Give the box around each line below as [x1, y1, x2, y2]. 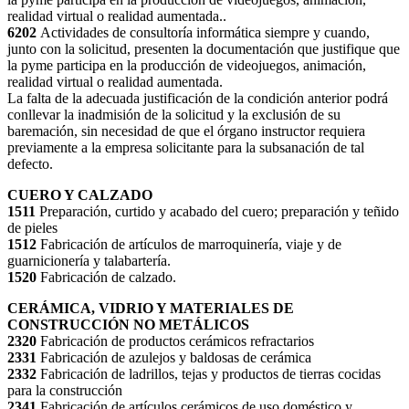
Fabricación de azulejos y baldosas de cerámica [40, 350, 311, 366]
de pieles [7, 220, 58, 236]
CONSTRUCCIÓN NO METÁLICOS [7, 317, 249, 333]
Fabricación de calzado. [40, 269, 176, 286]
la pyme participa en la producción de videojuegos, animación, [7, 58, 366, 74]
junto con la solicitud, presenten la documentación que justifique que [7, 41, 400, 58]
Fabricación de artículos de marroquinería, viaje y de [40, 236, 341, 253]
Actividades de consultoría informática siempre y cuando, [40, 25, 370, 41]
